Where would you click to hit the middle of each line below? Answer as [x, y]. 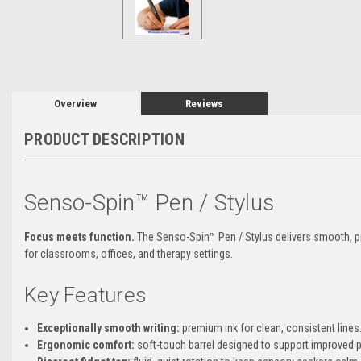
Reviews [204, 103]
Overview [76, 103]
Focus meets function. [79, 237]
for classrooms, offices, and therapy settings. [129, 253]
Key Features [85, 295]
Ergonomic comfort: [86, 344]
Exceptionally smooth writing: [109, 328]
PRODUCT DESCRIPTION [104, 139]
